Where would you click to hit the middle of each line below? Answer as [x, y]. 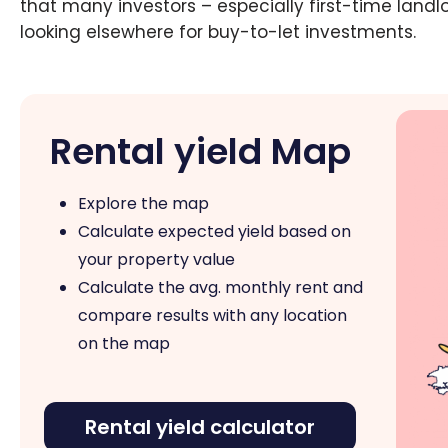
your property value [156, 260]
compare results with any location [212, 316]
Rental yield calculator [200, 427]
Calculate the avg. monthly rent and [220, 288]
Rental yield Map [200, 152]
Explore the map [143, 204]
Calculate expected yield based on [214, 232]
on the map [124, 344]
